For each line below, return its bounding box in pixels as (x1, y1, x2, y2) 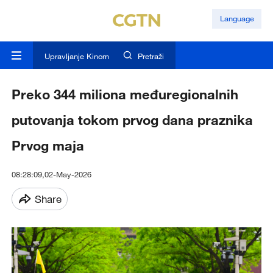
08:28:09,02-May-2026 (11, 169, 91, 180)
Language (219, 13, 254, 24)
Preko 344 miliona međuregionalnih (11, 86, 238, 103)
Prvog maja (11, 137, 84, 154)
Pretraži (138, 51, 165, 62)
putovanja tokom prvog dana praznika (11, 112, 253, 129)
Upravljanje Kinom (44, 51, 109, 62)
